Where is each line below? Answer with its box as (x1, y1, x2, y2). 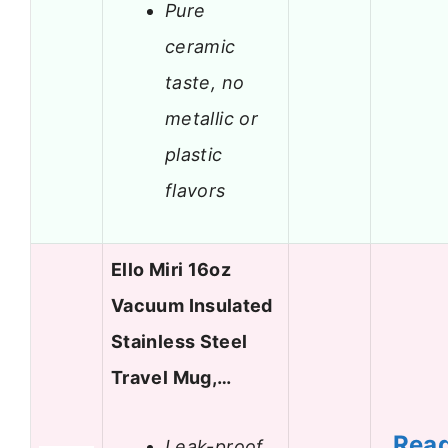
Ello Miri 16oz (111, 259, 232, 281)
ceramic (165, 35, 236, 57)
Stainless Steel (111, 331, 248, 353)
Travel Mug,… (111, 367, 232, 389)
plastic (165, 143, 223, 165)
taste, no (165, 71, 245, 93)
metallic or (165, 107, 258, 129)
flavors (165, 179, 226, 201)
